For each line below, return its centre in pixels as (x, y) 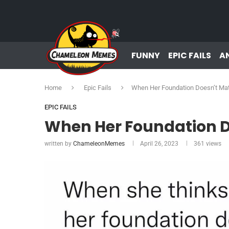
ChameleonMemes (99, 144)
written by (59, 144)
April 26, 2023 (159, 144)
